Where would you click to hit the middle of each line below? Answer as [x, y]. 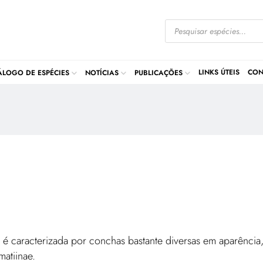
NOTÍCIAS [102, 73]
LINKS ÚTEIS [219, 72]
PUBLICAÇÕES [159, 73]
